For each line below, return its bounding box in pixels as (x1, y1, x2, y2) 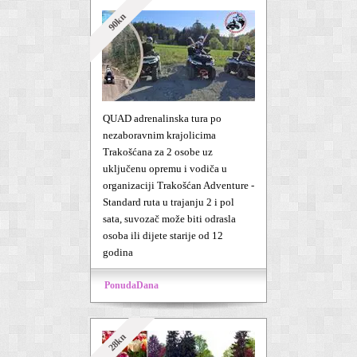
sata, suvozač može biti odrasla (103, 213, 236, 225)
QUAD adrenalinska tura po (103, 112, 222, 124)
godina (103, 246, 133, 258)
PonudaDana (104, 280, 159, 291)
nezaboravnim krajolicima (103, 129, 216, 141)
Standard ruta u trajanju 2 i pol (103, 196, 234, 208)
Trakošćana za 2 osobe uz (103, 146, 213, 158)
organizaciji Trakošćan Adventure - (103, 179, 254, 191)
